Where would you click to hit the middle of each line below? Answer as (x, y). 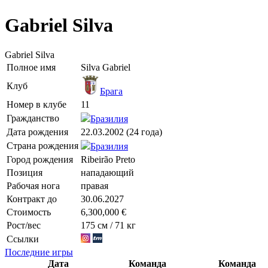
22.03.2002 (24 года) (121, 132)
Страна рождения (42, 145)
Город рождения (40, 159)
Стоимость (29, 212)
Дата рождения (37, 132)
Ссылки (23, 239)
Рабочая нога (33, 185)
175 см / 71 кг (108, 225)
